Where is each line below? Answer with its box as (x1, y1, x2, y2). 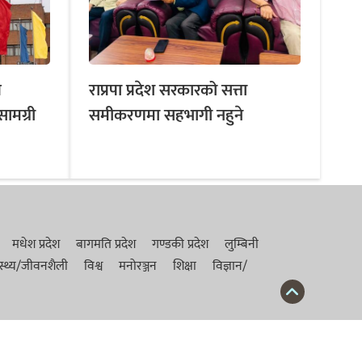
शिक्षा (173, 255, 196, 277)
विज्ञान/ (213, 255, 247, 277)
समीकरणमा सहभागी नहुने (89, 100, 243, 129)
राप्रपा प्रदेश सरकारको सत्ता (89, 75, 247, 104)
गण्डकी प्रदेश (152, 233, 208, 255)
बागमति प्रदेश (76, 233, 136, 255)
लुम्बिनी (225, 233, 259, 255)
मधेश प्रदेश (12, 233, 60, 255)
